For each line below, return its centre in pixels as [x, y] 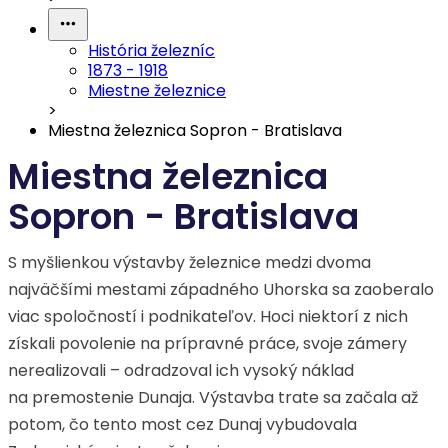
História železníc [151, 50]
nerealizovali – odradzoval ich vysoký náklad [181, 370]
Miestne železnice [157, 90]
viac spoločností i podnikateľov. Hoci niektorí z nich [208, 316]
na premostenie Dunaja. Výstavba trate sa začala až [213, 397]
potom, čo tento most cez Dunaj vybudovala [182, 424]
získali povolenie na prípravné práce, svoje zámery [207, 343]
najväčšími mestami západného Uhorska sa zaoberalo [221, 289]
